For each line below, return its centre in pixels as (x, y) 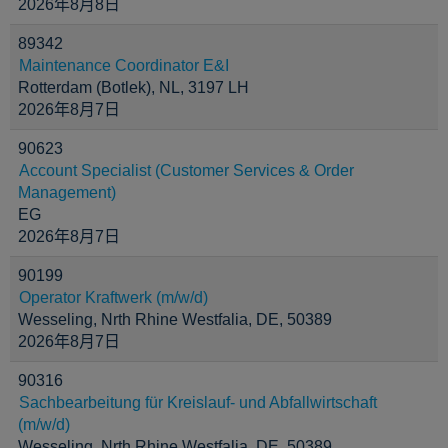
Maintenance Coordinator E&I (124, 65)
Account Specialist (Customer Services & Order (186, 170)
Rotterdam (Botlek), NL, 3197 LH (133, 87)
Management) (67, 192)
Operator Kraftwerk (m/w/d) (113, 297)
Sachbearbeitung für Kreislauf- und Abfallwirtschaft (198, 402)
